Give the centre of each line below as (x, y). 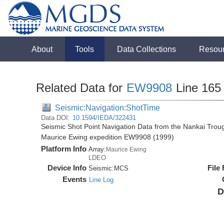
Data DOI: (57, 118)
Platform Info (64, 149)
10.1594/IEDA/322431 (104, 118)
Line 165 (197, 88)
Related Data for (81, 88)
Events (75, 179)
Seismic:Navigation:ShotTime (108, 107)
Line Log (101, 180)
